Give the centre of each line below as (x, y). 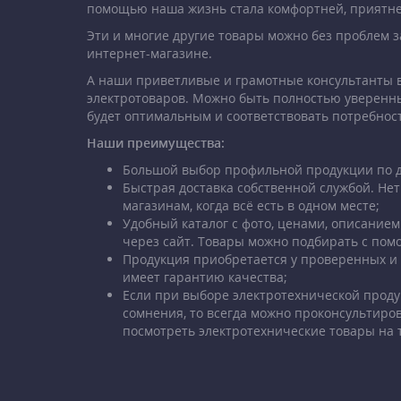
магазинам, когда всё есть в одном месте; (251, 205)
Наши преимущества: (156, 142)
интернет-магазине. (149, 53)
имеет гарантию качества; (205, 277)
